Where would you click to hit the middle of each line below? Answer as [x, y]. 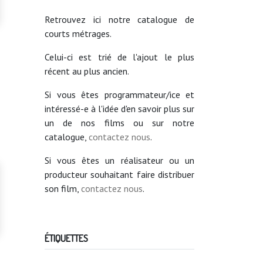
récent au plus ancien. [87, 71]
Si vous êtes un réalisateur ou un [119, 160]
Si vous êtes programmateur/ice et [119, 95]
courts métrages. [78, 33]
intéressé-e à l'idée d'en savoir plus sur [119, 109]
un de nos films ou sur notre [119, 123]
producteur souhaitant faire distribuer [119, 174]
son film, [63, 188]
